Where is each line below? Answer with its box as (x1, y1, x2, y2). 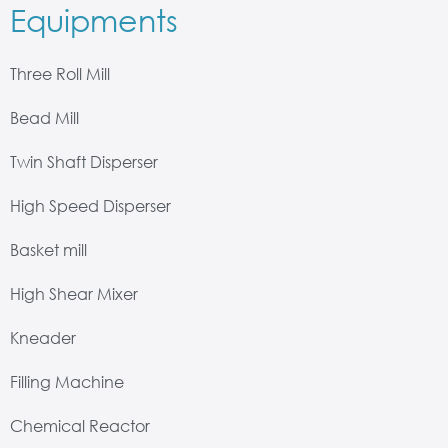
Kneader (10, 326, 76, 348)
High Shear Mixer (10, 282, 138, 304)
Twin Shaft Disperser (10, 150, 158, 172)
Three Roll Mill (10, 62, 110, 84)
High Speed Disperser (10, 194, 171, 216)
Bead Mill (10, 106, 79, 128)
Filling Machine (10, 370, 124, 392)
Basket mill (10, 238, 87, 260)
